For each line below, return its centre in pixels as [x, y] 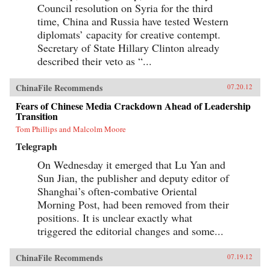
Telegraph [36, 146]
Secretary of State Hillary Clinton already [128, 47]
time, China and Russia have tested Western [133, 21]
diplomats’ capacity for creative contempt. [129, 34]
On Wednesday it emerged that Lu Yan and [131, 164]
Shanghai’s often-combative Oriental [117, 191]
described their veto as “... [95, 61]
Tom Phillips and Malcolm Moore [71, 129]
